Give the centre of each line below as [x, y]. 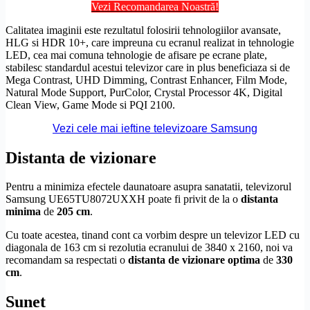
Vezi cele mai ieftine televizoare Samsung [155, 128]
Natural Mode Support [55, 92]
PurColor [129, 92]
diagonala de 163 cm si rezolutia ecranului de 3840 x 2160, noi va [149, 248]
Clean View [31, 104]
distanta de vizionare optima [194, 260]
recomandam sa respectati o [67, 260]
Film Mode [260, 80]
